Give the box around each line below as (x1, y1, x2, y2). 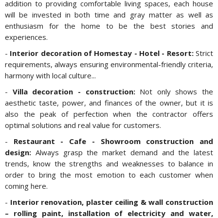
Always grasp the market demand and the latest (31, 147, 213, 158)
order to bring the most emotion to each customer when (5, 170, 213, 180)
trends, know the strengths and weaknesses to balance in (5, 159, 213, 169)
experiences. (5, 32, 48, 42)
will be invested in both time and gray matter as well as (5, 10, 213, 20)
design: (5, 147, 31, 158)
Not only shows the (135, 87, 213, 97)
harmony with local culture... (5, 71, 96, 81)
